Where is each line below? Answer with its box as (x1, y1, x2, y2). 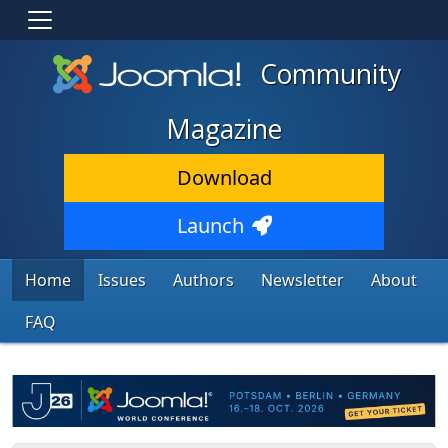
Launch (176, 212, 244, 240)
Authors (173, 269, 234, 292)
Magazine (166, 111, 282, 148)
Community (252, 56, 401, 92)
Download (176, 164, 272, 192)
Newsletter (261, 269, 344, 292)
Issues (98, 269, 146, 292)
